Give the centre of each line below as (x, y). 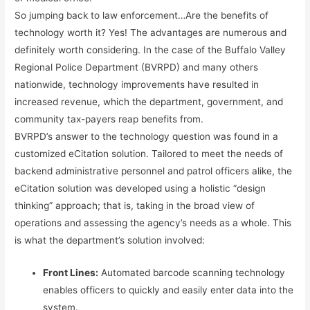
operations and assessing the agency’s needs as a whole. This (153, 222)
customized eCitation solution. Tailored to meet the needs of (149, 153)
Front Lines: (71, 272)
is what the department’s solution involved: (110, 240)
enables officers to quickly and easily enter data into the (168, 290)
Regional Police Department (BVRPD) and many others (137, 67)
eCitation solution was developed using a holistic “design (140, 188)
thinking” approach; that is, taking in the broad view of (135, 205)
